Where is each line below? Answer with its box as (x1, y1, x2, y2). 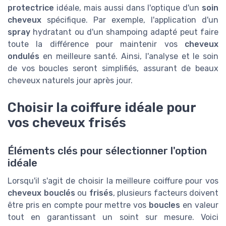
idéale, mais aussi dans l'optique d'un (54, 3, 202, 13)
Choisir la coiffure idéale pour (8, 100, 196, 116)
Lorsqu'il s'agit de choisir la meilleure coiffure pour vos (8, 176, 218, 186)
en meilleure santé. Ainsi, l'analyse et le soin (39, 51, 218, 61)
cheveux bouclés (8, 188, 75, 198)
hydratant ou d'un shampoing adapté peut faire (30, 27, 218, 37)
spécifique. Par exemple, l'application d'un (41, 15, 218, 25)
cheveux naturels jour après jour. (8, 75, 133, 85)
